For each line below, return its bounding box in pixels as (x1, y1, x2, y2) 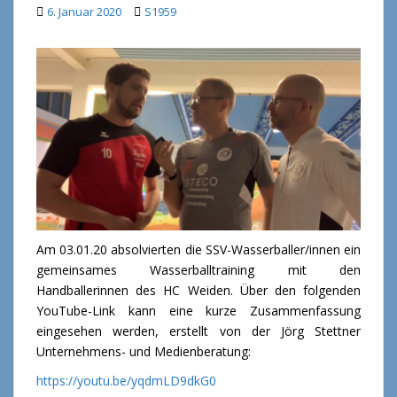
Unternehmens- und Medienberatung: (36, 342, 251, 360)
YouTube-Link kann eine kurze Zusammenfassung (36, 301, 361, 319)
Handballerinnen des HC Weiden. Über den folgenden (36, 281, 361, 299)
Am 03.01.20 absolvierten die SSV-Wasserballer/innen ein (36, 240, 361, 258)
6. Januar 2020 (47, 3, 121, 19)
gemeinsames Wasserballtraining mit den (36, 261, 361, 278)
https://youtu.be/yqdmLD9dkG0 (36, 371, 216, 389)
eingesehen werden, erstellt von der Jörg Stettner (36, 322, 361, 339)
